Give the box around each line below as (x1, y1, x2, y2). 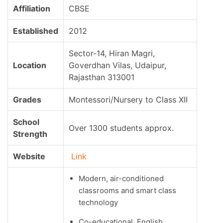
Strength (13, 129, 47, 139)
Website (13, 151, 45, 162)
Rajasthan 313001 (69, 72, 134, 83)
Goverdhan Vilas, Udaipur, (69, 60, 166, 71)
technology (79, 198, 118, 208)
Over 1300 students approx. (69, 123, 174, 133)
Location (13, 60, 46, 71)
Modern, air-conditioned (79, 174, 164, 184)
